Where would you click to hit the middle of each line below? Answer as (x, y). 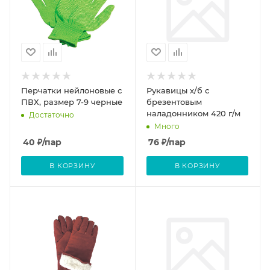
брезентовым (174, 102)
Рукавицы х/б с (177, 90)
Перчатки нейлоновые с (71, 90)
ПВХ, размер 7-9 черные (72, 102)
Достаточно (52, 115)
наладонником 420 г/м (193, 113)
